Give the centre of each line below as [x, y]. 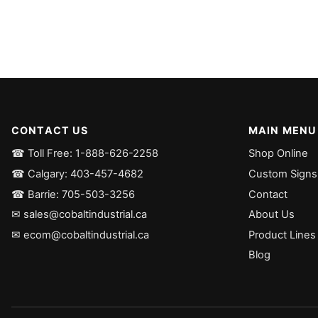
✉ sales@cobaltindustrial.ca [79, 215]
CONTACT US [50, 131]
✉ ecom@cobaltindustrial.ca [80, 235]
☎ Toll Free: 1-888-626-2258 [85, 154]
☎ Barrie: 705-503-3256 [73, 194]
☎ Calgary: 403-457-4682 [77, 174]
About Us [272, 215]
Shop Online [278, 154]
